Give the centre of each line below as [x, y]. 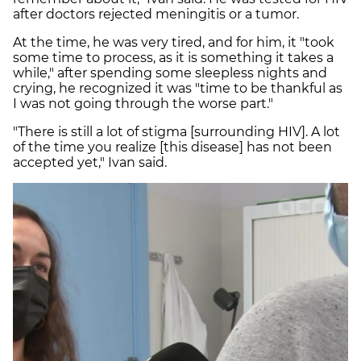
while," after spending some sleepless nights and [170, 73]
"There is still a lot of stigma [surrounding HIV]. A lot [176, 132]
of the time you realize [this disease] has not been [172, 147]
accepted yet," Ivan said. [90, 163]
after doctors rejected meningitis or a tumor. [158, 15]
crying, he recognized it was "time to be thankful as [178, 89]
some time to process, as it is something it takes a [173, 58]
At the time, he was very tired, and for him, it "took [174, 43]
